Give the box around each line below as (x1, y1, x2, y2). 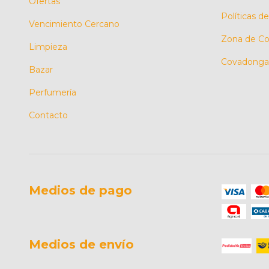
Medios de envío (29, 237, 134, 252)
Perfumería (29, 86, 76, 98)
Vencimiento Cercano (29, 18, 119, 29)
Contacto (29, 109, 68, 121)
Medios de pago (29, 183, 132, 198)
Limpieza (29, 41, 67, 52)
